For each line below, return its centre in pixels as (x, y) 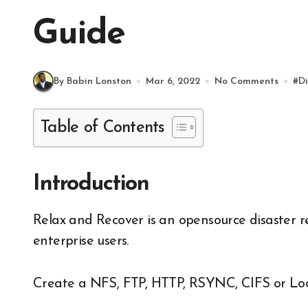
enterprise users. (81, 241)
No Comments (246, 81)
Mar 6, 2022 (173, 81)
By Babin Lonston (92, 81)
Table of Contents (103, 128)
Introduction (91, 184)
